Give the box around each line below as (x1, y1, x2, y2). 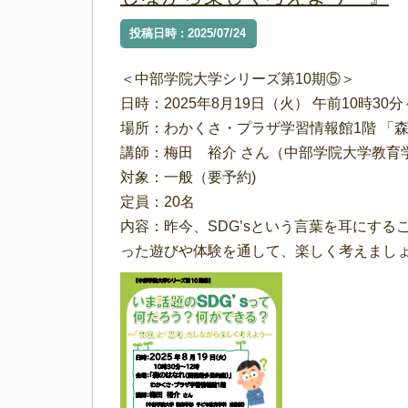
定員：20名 (120, 194, 195, 210)
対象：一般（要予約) (120, 169, 256, 186)
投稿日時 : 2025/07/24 (129, 26, 253, 41)
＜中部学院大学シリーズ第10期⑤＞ (120, 71, 355, 87)
